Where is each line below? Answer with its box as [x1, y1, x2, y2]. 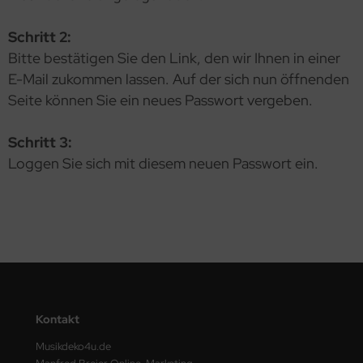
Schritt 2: [8, 28, 71, 46]
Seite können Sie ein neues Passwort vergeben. [8, 91, 313, 109]
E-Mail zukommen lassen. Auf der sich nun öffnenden [8, 70, 349, 88]
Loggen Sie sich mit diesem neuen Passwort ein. [8, 154, 318, 173]
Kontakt [36, 312, 79, 327]
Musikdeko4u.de [36, 340, 111, 353]
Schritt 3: [8, 133, 72, 152]
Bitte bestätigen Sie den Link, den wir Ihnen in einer [8, 49, 340, 67]
